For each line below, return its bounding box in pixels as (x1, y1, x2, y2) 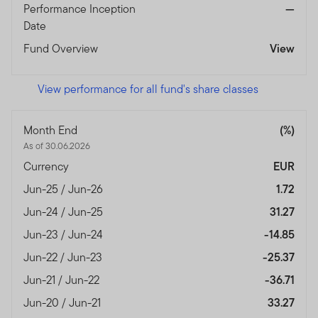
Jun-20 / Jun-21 (23, 294, 104, 311)
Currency (23, 158, 72, 175)
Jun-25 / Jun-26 (23, 180, 106, 197)
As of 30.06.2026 (23, 138, 90, 153)
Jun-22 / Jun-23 (23, 248, 105, 265)
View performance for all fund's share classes (38, 80, 258, 97)
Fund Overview (23, 40, 101, 57)
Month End (23, 121, 80, 138)
